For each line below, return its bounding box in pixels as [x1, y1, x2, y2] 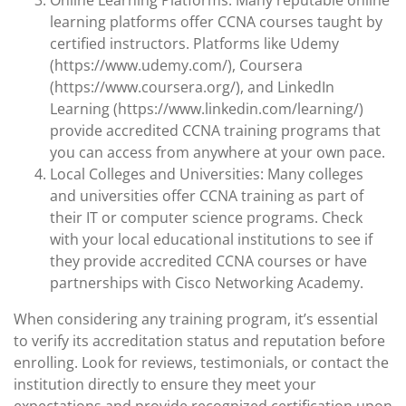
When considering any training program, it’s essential [14, 309, 378, 329]
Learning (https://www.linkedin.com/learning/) [50, 99, 363, 119]
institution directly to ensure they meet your [14, 374, 316, 394]
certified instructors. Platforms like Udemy [50, 34, 339, 53]
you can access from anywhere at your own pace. [50, 142, 385, 162]
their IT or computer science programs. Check [50, 208, 362, 227]
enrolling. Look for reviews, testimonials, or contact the [14, 353, 389, 372]
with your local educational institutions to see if [50, 229, 372, 249]
